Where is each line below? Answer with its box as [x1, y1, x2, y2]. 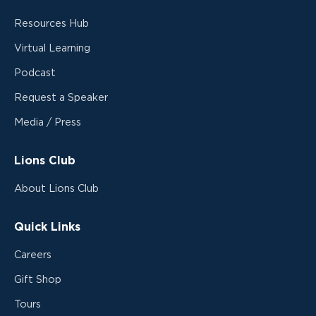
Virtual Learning [14, 42, 90, 54]
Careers [14, 249, 51, 260]
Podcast [14, 67, 56, 78]
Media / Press [14, 116, 81, 128]
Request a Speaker [14, 92, 108, 103]
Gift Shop [14, 274, 61, 285]
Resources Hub [14, 18, 89, 29]
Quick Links [14, 221, 80, 233]
